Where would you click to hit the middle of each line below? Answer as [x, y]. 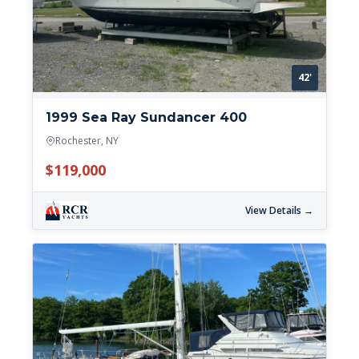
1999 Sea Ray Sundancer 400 [146, 118]
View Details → [279, 211]
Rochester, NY [87, 141]
